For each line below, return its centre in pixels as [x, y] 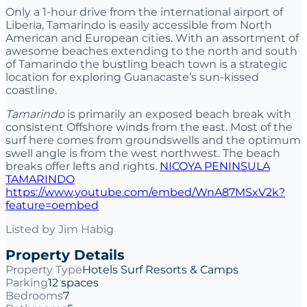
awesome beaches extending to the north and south [151, 51]
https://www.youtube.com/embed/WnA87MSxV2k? [145, 192]
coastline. [31, 90]
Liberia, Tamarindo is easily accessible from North [139, 25]
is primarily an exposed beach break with [178, 114]
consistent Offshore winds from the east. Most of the [149, 127]
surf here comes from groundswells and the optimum [153, 140]
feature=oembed [52, 205]
